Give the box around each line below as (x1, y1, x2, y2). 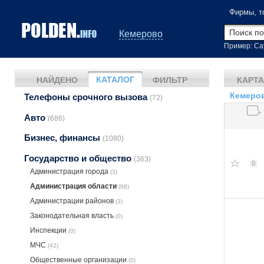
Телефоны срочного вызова (24, 92, 150, 102)
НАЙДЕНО (37, 75, 78, 85)
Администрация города (30, 167, 110, 176)
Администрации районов (30, 196, 115, 205)
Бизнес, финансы (24, 133, 103, 143)
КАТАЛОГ (96, 74, 135, 84)
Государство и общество (24, 153, 134, 163)
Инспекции (30, 226, 68, 235)
